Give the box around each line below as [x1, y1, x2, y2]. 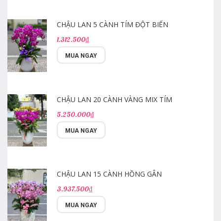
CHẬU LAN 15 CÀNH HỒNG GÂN [57, 169, 162, 179]
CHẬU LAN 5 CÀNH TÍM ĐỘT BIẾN [57, 20, 168, 29]
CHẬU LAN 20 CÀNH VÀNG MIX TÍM [57, 94, 172, 104]
